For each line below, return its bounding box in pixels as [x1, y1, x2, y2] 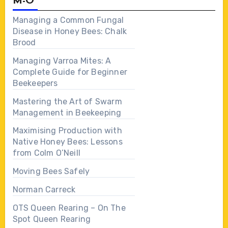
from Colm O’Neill [12, 148, 80, 158]
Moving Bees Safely [12, 166, 90, 177]
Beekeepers [12, 78, 58, 88]
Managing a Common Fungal [12, 15, 124, 25]
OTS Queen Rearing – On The [12, 203, 126, 213]
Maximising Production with [12, 126, 122, 136]
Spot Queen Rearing [12, 214, 91, 224]
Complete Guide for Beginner [12, 67, 127, 77]
